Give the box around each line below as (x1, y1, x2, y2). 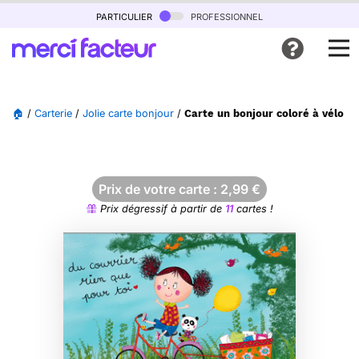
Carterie (34, 107, 72, 119)
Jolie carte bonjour (83, 107, 174, 119)
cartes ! (232, 203, 273, 215)
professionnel (188, 8, 263, 23)
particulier (96, 8, 155, 23)
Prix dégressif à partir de (96, 203, 225, 215)
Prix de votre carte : (99, 181, 220, 197)
